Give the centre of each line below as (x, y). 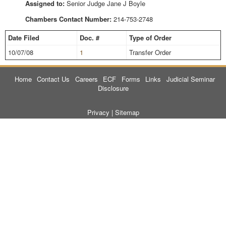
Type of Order (150, 38)
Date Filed (24, 38)
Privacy (98, 112)
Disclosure (113, 88)
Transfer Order (150, 52)
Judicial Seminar (190, 79)
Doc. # (90, 38)
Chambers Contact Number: (68, 19)
